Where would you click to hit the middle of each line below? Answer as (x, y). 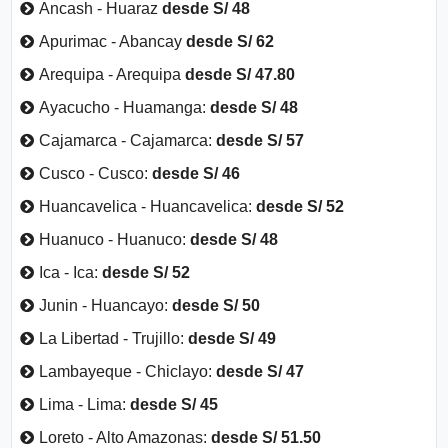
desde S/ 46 (196, 173)
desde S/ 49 (232, 338)
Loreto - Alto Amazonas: (125, 437)
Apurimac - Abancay (113, 41)
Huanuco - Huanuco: (115, 239)
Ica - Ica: (71, 272)
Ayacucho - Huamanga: (125, 107)
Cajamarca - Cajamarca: (128, 140)
